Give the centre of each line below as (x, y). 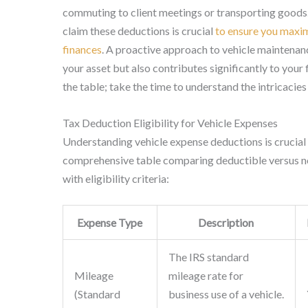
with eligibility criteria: (115, 178)
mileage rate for (206, 276)
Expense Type (110, 223)
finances (82, 49)
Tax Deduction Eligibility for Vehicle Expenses (170, 122)
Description (226, 223)
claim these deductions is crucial (139, 31)
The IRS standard (208, 257)
